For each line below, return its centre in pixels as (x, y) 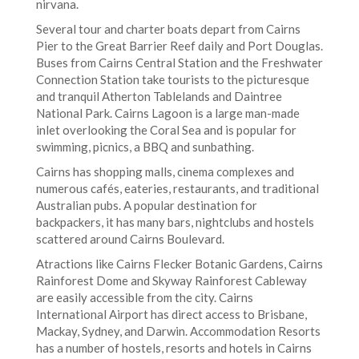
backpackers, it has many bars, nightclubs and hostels (175, 222)
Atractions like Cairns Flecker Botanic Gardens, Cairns (179, 264)
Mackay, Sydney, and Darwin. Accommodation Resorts (178, 331)
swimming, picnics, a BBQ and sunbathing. (145, 147)
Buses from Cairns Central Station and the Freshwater (179, 63)
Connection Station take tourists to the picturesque (173, 79)
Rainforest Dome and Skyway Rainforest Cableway (171, 280)
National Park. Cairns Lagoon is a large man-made (168, 113)
